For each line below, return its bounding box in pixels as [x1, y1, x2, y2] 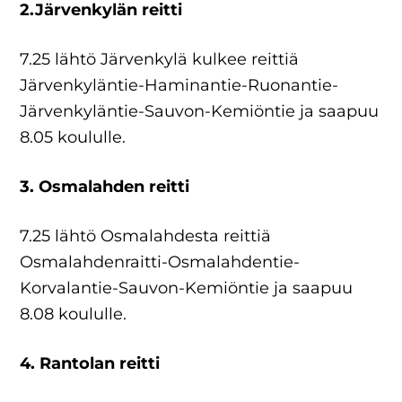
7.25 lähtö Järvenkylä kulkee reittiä [20, 49, 300, 69]
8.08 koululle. [20, 304, 127, 324]
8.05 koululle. [20, 127, 127, 147]
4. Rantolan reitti [20, 354, 161, 373]
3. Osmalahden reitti [20, 177, 190, 197]
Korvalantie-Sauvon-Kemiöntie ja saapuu [20, 278, 354, 298]
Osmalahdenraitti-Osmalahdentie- [20, 252, 301, 272]
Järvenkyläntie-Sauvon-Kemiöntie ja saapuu [20, 101, 380, 121]
